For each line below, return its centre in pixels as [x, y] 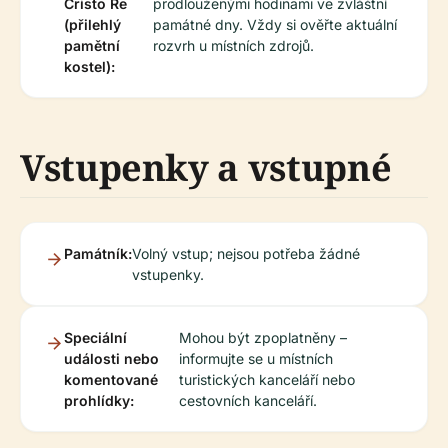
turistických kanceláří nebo [267, 379]
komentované [111, 379]
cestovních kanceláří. [248, 400]
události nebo [111, 358]
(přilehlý [92, 24]
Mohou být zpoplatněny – [263, 337]
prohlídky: [99, 400]
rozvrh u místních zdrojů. [234, 45]
